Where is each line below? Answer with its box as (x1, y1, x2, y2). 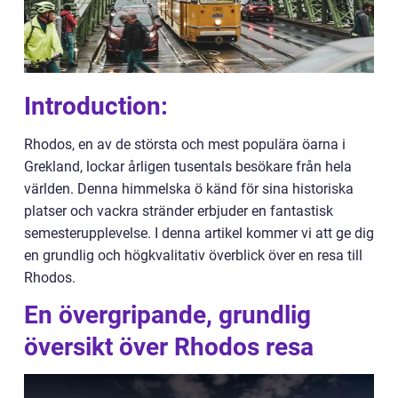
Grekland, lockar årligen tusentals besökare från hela (24, 158, 352, 175)
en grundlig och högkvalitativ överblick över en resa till (24, 247, 362, 264)
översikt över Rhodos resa (24, 332, 314, 362)
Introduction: (24, 92, 168, 121)
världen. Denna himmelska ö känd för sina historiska (24, 180, 354, 197)
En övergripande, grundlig (24, 300, 311, 330)
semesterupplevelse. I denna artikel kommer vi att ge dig (24, 225, 374, 242)
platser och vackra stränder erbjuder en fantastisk (24, 203, 333, 219)
